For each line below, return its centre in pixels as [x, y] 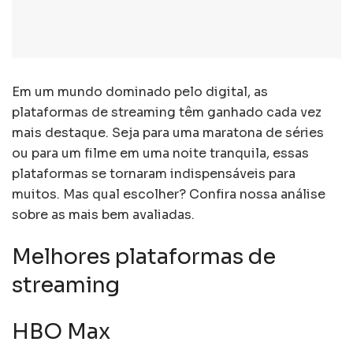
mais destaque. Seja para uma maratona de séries [168, 132]
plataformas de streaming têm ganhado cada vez [167, 112]
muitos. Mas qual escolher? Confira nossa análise [169, 194]
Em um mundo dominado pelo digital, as [140, 91]
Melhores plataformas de [144, 257]
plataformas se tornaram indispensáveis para [154, 173]
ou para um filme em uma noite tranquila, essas [160, 153]
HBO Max [61, 332]
